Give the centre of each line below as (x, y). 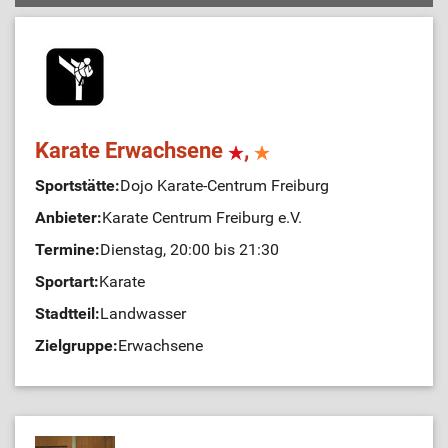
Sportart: (67, 281)
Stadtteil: (67, 313)
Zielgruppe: (76, 345)
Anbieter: (68, 217)
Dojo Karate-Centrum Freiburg (224, 185)
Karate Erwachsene (131, 150)
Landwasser (143, 313)
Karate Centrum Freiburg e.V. (202, 217)
